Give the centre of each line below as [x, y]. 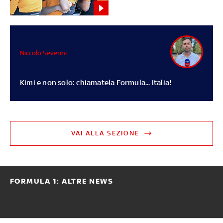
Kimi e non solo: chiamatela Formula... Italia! [96, 83]
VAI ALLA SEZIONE [106, 133]
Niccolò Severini [43, 53]
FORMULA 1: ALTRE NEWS [61, 181]
